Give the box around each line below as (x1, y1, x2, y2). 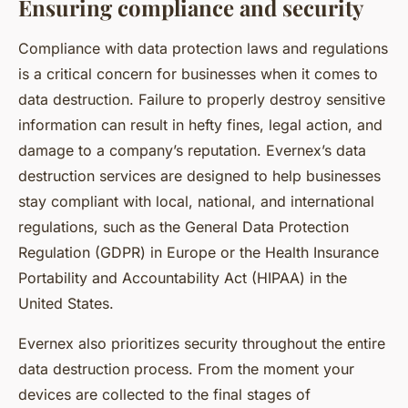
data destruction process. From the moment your (18, 360, 354, 379)
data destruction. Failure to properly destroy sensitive (18, 90, 385, 109)
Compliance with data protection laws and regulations (18, 39, 388, 58)
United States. (18, 294, 114, 313)
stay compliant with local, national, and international (18, 192, 374, 211)
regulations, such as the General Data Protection (18, 218, 349, 237)
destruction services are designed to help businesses (18, 167, 381, 186)
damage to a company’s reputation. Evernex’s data (18, 141, 366, 160)
